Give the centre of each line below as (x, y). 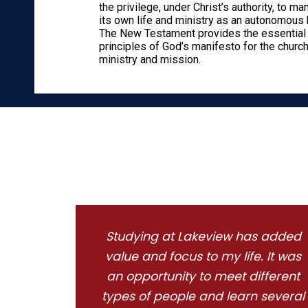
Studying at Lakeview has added (203, 237)
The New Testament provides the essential (202, 34)
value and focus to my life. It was (203, 257)
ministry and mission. (150, 60)
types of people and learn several (203, 297)
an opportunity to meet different (203, 277)
